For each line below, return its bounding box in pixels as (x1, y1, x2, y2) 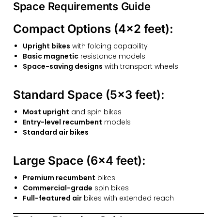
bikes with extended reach (81, 193, 174, 203)
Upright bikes (22, 41, 70, 51)
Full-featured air (22, 193, 82, 203)
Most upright (22, 107, 69, 117)
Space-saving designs (22, 62, 103, 72)
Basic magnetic (22, 51, 78, 62)
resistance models (78, 51, 145, 62)
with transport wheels (102, 62, 178, 72)
